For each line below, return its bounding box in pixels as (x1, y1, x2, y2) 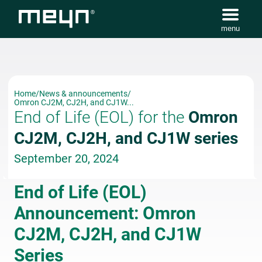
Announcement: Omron (14, 203, 196, 223)
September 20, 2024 (14, 151, 119, 166)
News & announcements (39, 89, 127, 98)
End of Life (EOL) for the (14, 108, 188, 127)
